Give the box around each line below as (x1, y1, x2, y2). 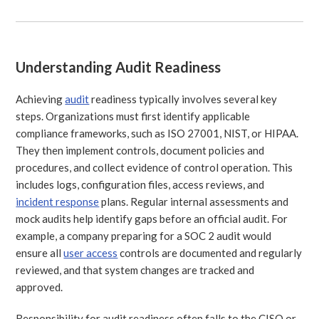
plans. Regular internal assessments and (99, 194, 289, 208)
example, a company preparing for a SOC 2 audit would (16, 229, 272, 242)
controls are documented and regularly (117, 246, 303, 259)
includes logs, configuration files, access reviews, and (16, 177, 265, 191)
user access (63, 246, 118, 259)
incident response (16, 194, 100, 208)
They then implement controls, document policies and (16, 143, 265, 157)
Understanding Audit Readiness (16, 58, 221, 75)
